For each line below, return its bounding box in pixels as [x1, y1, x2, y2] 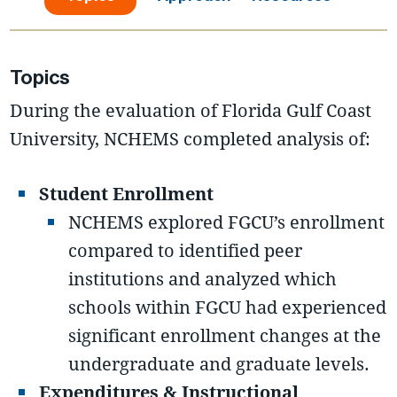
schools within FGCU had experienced [68, 295, 387, 320]
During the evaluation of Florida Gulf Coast [10, 98, 372, 123]
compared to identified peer [68, 238, 303, 263]
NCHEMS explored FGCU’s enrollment [68, 210, 385, 235]
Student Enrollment [39, 182, 214, 206]
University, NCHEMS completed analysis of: [10, 127, 371, 152]
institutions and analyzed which [68, 267, 338, 292]
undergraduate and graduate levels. [68, 352, 370, 377]
